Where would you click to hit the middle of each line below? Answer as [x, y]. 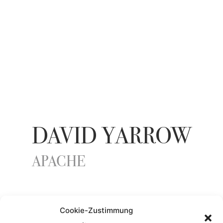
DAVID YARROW [111, 138]
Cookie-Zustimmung [96, 210]
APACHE [58, 163]
